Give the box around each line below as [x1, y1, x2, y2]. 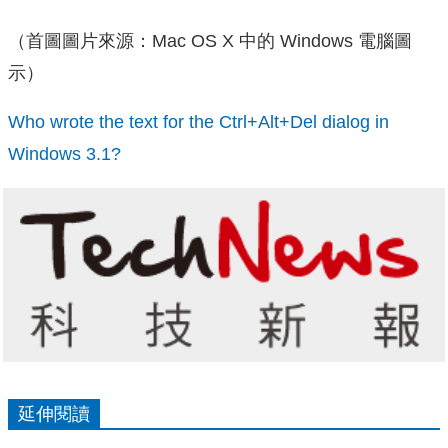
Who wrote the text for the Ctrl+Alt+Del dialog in [8, 112, 389, 133]
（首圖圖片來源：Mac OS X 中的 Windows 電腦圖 [8, 30, 412, 51]
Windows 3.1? [8, 144, 121, 165]
